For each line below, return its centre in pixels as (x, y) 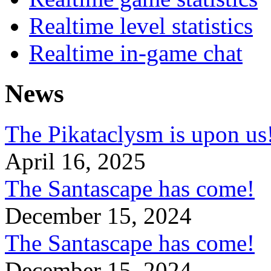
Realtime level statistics (141, 26)
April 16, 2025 (75, 161)
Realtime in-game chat (136, 53)
